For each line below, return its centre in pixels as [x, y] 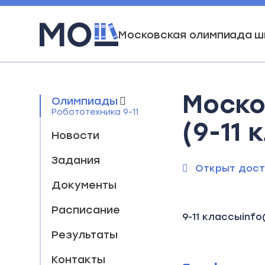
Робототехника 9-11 [95, 112]
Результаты [85, 235]
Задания [76, 160]
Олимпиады [85, 101]
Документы [84, 185]
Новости [76, 135]
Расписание [86, 210]
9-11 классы [212, 217]
